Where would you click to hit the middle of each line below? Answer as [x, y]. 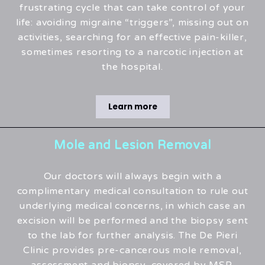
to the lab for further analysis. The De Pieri [132, 236]
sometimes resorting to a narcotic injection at [132, 52]
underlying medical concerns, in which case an [132, 206]
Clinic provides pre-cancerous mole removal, [132, 251]
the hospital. [132, 67]
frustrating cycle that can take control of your [132, 8]
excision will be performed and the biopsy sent [132, 221]
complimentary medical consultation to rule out [132, 191]
